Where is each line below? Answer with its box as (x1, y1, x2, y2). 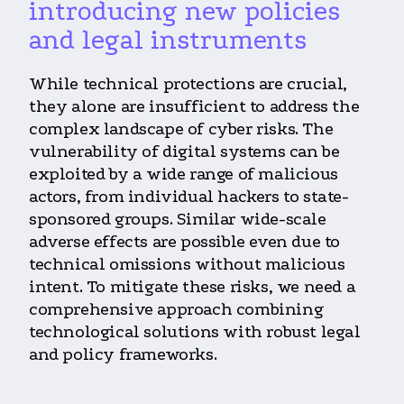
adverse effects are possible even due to (29, 231, 341, 252)
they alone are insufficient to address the (29, 96, 360, 116)
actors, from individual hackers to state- (29, 186, 349, 207)
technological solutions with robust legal (29, 321, 361, 342)
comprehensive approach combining (29, 298, 324, 319)
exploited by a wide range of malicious (29, 163, 338, 184)
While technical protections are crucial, (29, 73, 348, 94)
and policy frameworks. (29, 344, 217, 364)
